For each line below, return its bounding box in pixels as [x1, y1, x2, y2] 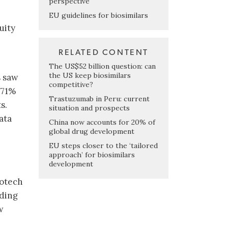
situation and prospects [49, 103, 130, 112]
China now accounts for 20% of [49, 117, 155, 127]
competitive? [49, 79, 93, 89]
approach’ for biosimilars [49, 150, 135, 159]
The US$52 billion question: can [49, 61, 156, 71]
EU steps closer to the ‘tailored [49, 140, 158, 150]
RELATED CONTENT [59, 48, 149, 56]
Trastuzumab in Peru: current [49, 94, 150, 103]
